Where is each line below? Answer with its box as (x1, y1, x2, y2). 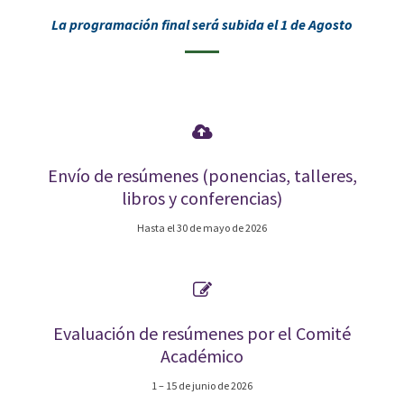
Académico (161, 344, 243, 367)
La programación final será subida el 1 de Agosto (51, 15, 353, 33)
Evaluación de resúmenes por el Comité (53, 322, 351, 344)
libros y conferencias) (122, 187, 282, 209)
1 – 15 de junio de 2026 (151, 379, 252, 392)
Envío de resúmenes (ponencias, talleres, (47, 164, 357, 187)
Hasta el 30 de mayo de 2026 (137, 221, 267, 234)
